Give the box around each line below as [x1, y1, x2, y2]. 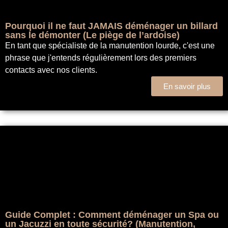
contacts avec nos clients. [5, 66, 97, 75]
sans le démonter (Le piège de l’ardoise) [5, 30, 180, 41]
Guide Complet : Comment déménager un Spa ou [5, 210, 219, 220]
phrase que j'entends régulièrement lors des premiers [5, 53, 196, 63]
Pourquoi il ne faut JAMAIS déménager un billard [5, 21, 218, 32]
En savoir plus [163, 82, 211, 91]
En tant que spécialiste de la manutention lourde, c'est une [5, 41, 215, 50]
